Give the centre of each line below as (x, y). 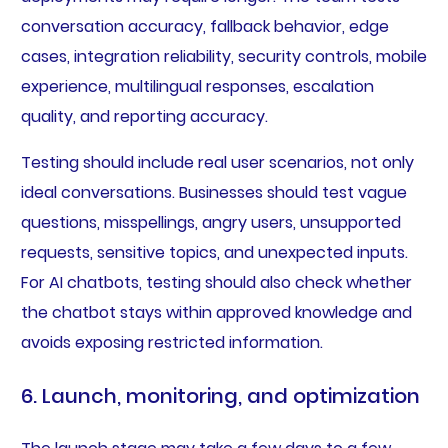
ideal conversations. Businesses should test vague (213, 193)
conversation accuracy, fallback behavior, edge (204, 27)
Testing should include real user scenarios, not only (217, 163)
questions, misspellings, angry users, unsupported (210, 223)
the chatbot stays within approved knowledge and (216, 313)
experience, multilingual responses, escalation (197, 87)
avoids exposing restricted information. (171, 343)
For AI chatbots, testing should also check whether (216, 283)
